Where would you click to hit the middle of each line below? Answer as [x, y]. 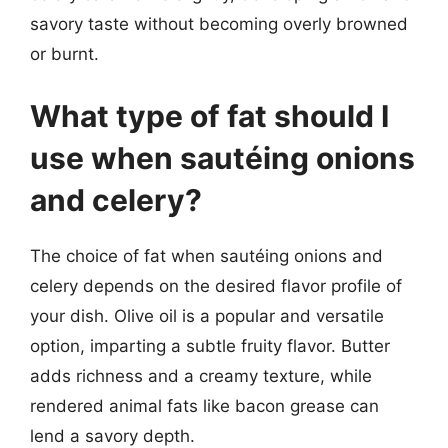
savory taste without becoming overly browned [219, 24]
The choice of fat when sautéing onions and [206, 255]
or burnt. [64, 54]
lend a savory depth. [112, 435]
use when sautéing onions [222, 157]
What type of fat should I [209, 115]
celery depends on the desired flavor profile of [216, 285]
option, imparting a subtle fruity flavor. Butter [210, 345]
